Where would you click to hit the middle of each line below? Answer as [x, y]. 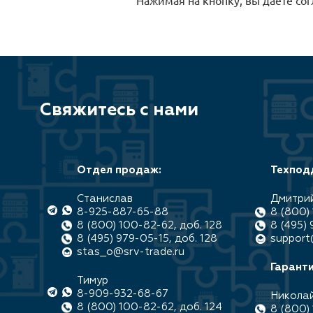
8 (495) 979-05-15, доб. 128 [147, 239]
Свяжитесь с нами [119, 111]
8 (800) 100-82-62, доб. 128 [150, 225]
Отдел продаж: [119, 170]
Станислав [105, 199]
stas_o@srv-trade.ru [131, 252]
